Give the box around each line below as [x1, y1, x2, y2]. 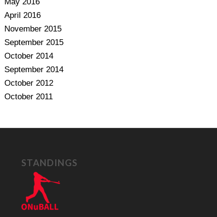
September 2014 [4, 65, 63, 74]
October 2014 [4, 51, 53, 61]
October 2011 [4, 92, 53, 101]
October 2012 [4, 78, 53, 88]
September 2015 [4, 38, 63, 47]
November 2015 [4, 24, 62, 33]
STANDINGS [21, 157, 77, 168]
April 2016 [4, 11, 41, 20]
